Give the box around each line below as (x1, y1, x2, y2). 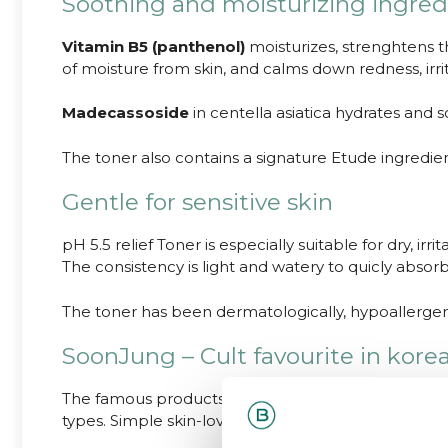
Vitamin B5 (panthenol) (62, 36, 245, 56)
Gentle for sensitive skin (62, 188, 333, 217)
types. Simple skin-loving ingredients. (62, 411, 339, 431)
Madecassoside (62, 103, 189, 123)
